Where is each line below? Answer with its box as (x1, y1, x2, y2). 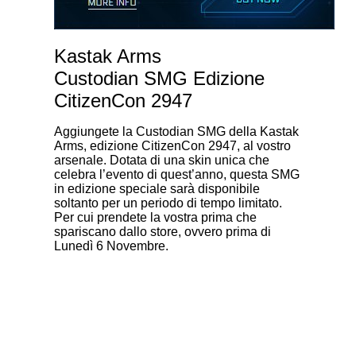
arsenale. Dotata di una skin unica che (54, 153, 269, 167)
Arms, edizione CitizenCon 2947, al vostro (54, 138, 291, 153)
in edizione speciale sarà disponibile (54, 181, 260, 195)
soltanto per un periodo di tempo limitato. (54, 195, 282, 210)
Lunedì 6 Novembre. (54, 238, 168, 253)
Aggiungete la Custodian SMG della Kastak (54, 124, 299, 138)
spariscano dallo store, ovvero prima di (54, 224, 271, 238)
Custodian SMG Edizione (54, 67, 265, 89)
